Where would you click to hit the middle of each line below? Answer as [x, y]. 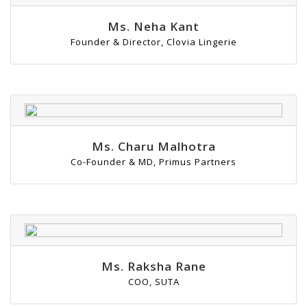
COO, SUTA [153, 282]
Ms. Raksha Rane [153, 267]
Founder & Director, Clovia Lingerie [153, 42]
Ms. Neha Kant [153, 27]
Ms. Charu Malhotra [153, 147]
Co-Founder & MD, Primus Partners [153, 162]
